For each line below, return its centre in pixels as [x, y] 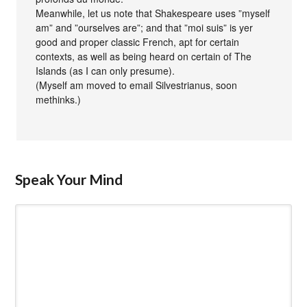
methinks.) [59, 99]
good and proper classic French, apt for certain [138, 41]
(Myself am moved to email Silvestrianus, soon [137, 85]
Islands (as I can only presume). [106, 70]
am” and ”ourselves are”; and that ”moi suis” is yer [145, 27]
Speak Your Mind [69, 179]
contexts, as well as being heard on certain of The [144, 56]
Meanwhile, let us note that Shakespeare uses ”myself [153, 13]
